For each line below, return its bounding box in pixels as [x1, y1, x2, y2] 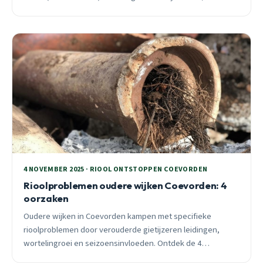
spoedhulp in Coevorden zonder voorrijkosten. [23, 4, 191, 17]
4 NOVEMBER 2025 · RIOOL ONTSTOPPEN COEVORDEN [23, 164, 208, 175]
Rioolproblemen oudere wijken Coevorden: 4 [23, 179, 227, 192]
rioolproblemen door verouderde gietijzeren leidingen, [23, 224, 220, 237]
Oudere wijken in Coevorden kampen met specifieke [23, 210, 212, 223]
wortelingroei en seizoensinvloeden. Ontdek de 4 [23, 237, 202, 250]
